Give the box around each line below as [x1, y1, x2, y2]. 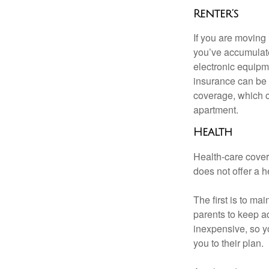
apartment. [193, 103, 238, 117]
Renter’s [193, 7, 238, 20]
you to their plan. [193, 236, 264, 250]
